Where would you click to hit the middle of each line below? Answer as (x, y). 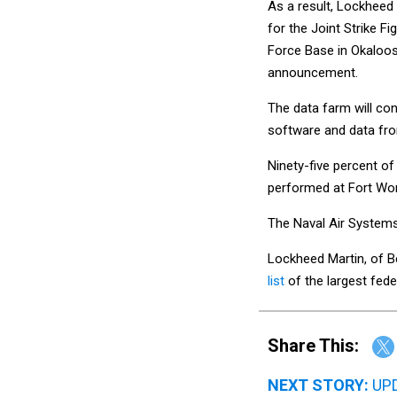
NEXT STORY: (318, 385)
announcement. (313, 72)
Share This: (319, 345)
